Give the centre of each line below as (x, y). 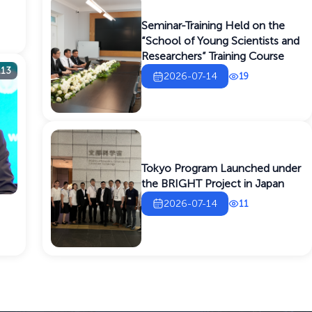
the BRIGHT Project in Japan (213, 183)
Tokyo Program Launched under (221, 168)
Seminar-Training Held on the (213, 26)
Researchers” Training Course (213, 56)
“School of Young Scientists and (221, 41)
